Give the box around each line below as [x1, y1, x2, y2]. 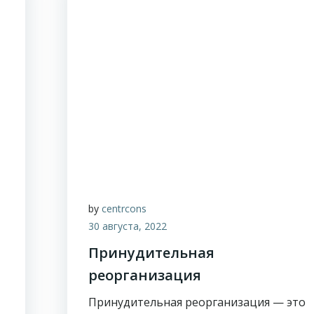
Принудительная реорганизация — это [88, 294, 306, 310]
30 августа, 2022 [88, 219, 168, 233]
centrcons [102, 202, 147, 215]
